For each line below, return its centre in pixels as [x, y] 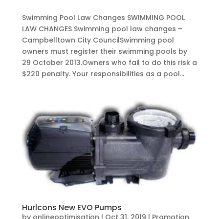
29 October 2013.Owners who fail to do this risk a [109, 62]
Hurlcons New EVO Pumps [72, 208]
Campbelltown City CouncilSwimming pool [98, 40]
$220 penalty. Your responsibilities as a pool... [103, 74]
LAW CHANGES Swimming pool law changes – [102, 29]
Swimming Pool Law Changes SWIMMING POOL [103, 17]
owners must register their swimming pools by [104, 51]
